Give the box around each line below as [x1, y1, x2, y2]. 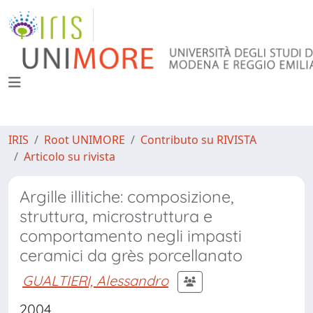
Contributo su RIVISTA [140, 132, 256, 147]
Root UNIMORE [44, 132, 125, 147]
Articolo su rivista [24, 149, 115, 164]
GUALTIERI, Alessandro [22, 271, 168, 289]
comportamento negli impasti [20, 226, 242, 246]
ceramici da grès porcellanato [20, 245, 242, 265]
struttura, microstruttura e [20, 206, 212, 226]
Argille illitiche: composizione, [20, 187, 234, 207]
